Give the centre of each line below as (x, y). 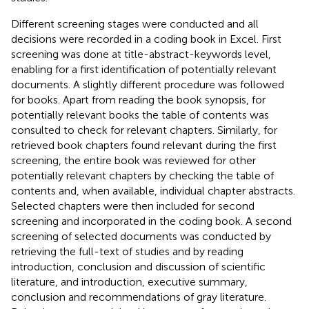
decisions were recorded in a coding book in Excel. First (146, 39)
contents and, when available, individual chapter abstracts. (153, 190)
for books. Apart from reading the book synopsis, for (138, 99)
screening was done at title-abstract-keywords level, (141, 54)
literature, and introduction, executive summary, (129, 281)
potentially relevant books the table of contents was (140, 114)
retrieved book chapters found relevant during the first (144, 145)
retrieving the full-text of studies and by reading (127, 251)
